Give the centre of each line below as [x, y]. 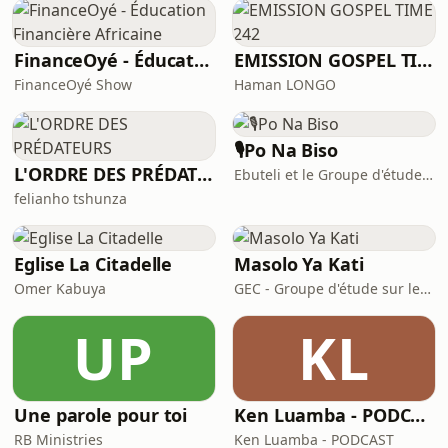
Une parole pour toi [101, 415]
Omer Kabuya [60, 288]
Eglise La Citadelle [93, 264]
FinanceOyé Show [73, 84]
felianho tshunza [70, 198]
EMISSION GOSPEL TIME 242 [425, 60]
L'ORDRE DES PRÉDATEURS [205, 174]
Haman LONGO [285, 84]
